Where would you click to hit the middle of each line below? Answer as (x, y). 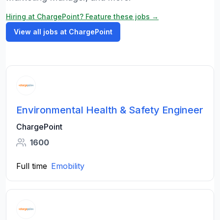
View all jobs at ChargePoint (63, 32)
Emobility (68, 166)
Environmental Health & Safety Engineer (110, 110)
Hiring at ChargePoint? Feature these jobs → (82, 16)
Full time (32, 166)
